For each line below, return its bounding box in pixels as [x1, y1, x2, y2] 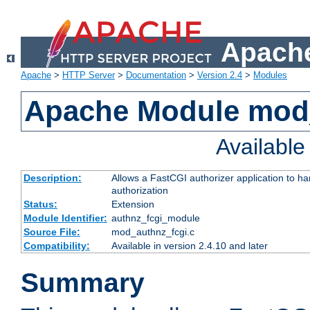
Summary [21, 268, 145, 298]
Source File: [23, 226, 80, 238]
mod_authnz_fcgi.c [111, 226, 194, 238]
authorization [111, 185, 168, 197]
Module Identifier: [23, 212, 107, 224]
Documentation [126, 70, 186, 81]
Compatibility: [23, 240, 90, 252]
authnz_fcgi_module [111, 212, 200, 224]
